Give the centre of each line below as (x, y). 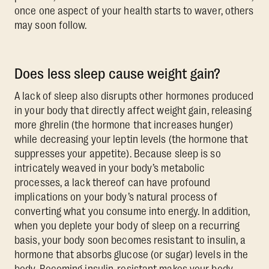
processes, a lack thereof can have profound (113, 183)
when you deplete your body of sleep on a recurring (127, 226)
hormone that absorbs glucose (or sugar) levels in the (131, 255)
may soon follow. (51, 26)
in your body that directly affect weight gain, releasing (133, 111)
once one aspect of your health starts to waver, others (134, 11)
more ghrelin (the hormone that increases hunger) (124, 125)
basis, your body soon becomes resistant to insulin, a (130, 240)
